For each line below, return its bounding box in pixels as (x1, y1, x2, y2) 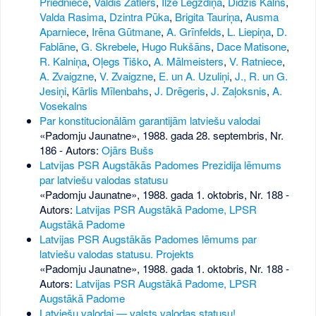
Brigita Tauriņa (174, 9, 240, 25)
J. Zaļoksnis (210, 83, 267, 99)
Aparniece (39, 24, 86, 39)
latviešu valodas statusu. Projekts (39, 246, 194, 262)
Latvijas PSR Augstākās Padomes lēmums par (39, 231, 257, 247)
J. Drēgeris (154, 83, 205, 99)
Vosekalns (39, 98, 87, 114)
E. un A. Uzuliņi (158, 68, 229, 84)
